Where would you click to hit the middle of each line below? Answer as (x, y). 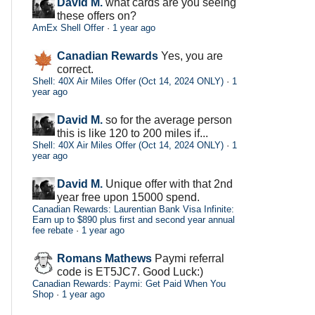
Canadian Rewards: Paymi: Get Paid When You (129, 283)
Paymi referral (189, 258)
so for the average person (169, 120)
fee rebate (53, 230)
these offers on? (97, 15)
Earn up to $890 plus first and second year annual (134, 219)
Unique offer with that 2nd (169, 184)
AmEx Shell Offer (68, 27)
